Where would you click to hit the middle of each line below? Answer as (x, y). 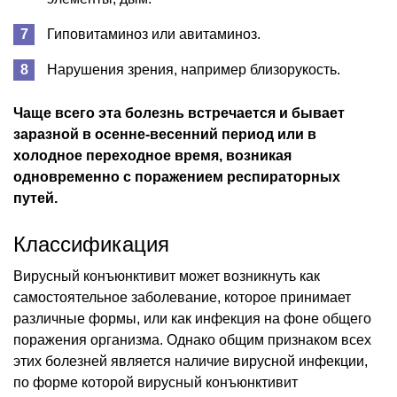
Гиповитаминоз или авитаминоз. (154, 34)
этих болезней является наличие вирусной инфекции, (191, 361)
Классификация (91, 244)
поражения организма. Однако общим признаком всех (192, 339)
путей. (35, 198)
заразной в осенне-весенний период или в (165, 134)
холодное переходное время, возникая (152, 155)
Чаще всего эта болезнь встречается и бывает (179, 113)
